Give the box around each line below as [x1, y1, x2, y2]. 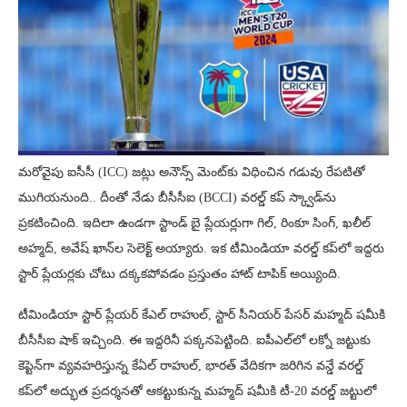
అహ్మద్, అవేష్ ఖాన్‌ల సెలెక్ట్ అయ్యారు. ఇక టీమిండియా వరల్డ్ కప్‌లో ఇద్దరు [18, 241, 384, 255]
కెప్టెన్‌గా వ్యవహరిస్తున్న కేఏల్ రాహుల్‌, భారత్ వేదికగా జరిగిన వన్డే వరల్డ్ [18, 358, 363, 372]
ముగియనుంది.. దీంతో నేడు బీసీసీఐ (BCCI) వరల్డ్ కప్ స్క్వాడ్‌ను [18, 190, 336, 204]
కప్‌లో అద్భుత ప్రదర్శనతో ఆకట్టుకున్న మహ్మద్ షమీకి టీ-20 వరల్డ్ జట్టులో [18, 383, 376, 398]
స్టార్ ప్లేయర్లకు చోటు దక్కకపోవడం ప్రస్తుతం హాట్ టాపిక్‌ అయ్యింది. [18, 266, 341, 281]
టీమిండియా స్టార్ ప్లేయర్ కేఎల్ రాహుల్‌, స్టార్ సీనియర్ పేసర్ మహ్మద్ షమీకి [18, 307, 385, 322]
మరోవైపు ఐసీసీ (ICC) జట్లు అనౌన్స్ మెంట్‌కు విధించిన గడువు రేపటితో [18, 164, 365, 179]
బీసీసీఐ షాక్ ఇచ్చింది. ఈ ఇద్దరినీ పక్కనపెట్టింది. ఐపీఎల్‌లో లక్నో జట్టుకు [18, 333, 371, 347]
